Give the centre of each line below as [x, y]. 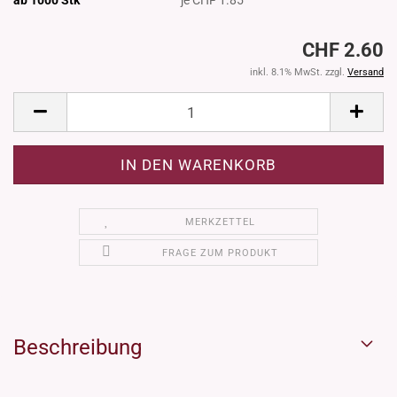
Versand [366, 73]
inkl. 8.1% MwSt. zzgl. [299, 73]
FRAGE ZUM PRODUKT [221, 253]
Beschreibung [78, 348]
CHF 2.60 [343, 51]
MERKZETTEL [221, 222]
